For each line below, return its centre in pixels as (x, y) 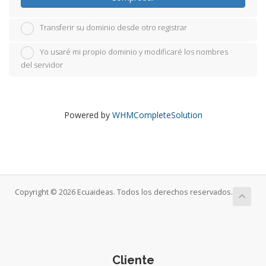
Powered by (88, 115)
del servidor (42, 65)
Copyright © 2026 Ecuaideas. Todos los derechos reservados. (124, 192)
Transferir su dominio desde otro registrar (113, 28)
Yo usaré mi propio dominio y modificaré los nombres (134, 52)
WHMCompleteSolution (157, 115)
